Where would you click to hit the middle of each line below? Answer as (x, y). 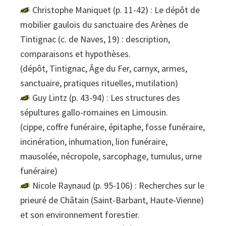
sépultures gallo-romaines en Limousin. (94, 112)
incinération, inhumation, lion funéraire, (94, 142)
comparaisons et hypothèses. (75, 54)
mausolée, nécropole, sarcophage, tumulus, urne (111, 156)
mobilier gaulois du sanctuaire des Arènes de (104, 25)
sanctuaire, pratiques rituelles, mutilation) (99, 83)
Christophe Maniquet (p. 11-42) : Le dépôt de (116, 10)
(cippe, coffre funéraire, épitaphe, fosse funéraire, (112, 127)
